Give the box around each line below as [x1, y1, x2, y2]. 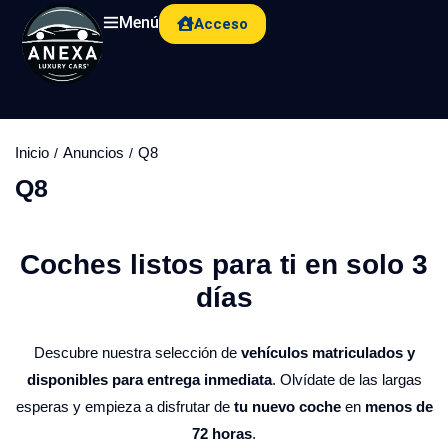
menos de [364, 397, 433, 415]
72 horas [192, 424, 252, 442]
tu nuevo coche [233, 397, 341, 415]
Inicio [15, 143, 49, 161]
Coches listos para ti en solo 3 [20, 248, 428, 280]
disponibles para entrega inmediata [26, 370, 272, 388]
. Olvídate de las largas [271, 370, 422, 388]
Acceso [194, 14, 249, 33]
